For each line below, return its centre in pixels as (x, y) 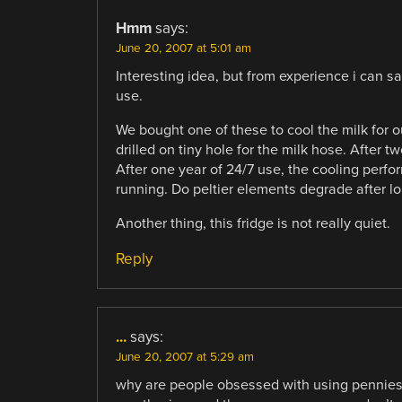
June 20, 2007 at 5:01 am (183, 49)
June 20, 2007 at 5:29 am (184, 358)
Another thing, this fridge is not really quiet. (253, 224)
